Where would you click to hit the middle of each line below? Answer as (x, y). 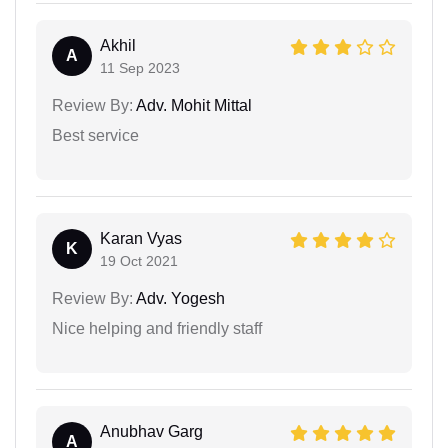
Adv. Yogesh (179, 298)
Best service (95, 135)
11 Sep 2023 (140, 67)
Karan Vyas (141, 238)
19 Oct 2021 (139, 260)
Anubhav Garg (151, 431)
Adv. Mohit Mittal (192, 105)
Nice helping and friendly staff (157, 328)
